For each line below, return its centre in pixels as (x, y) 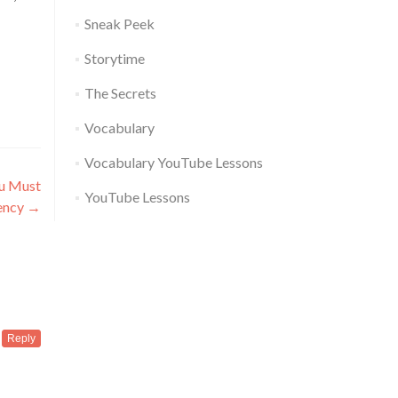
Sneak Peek (119, 24)
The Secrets (120, 93)
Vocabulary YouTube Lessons (173, 163)
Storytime (114, 59)
